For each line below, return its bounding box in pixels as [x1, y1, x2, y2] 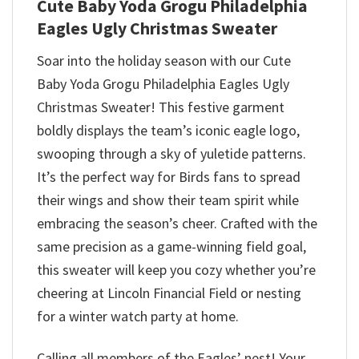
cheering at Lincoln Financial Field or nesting [37, 283, 301, 302]
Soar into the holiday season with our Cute [37, 50, 291, 70]
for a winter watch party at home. [37, 306, 239, 325]
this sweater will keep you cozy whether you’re [37, 260, 316, 279]
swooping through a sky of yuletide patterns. [37, 143, 306, 163]
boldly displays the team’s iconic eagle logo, [37, 120, 300, 139]
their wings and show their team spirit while [37, 190, 299, 209]
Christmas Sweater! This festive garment [37, 97, 284, 116]
